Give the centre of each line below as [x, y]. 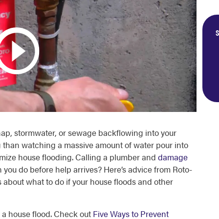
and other [154, 181]
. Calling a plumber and [115, 157]
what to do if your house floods [80, 181]
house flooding [44, 157]
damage [173, 157]
